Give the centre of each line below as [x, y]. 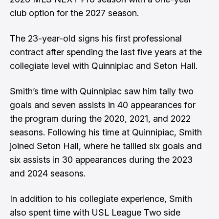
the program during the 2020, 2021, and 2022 [100, 119]
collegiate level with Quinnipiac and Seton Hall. [104, 66]
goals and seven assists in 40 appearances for [103, 105]
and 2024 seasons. [48, 173]
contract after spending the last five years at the [106, 52]
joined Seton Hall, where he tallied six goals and [106, 146]
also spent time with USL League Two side [95, 212]
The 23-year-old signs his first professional [96, 38]
